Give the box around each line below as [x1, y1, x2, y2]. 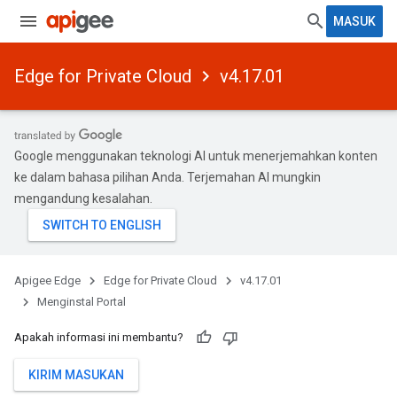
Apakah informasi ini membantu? [14, 331, 183, 344]
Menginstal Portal [37, 295, 126, 308]
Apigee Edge [14, 274, 81, 287]
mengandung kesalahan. [14, 191, 152, 206]
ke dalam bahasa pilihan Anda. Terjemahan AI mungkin [14, 170, 321, 184]
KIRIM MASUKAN [28, 368, 124, 382]
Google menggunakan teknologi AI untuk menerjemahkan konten [14, 149, 378, 163]
